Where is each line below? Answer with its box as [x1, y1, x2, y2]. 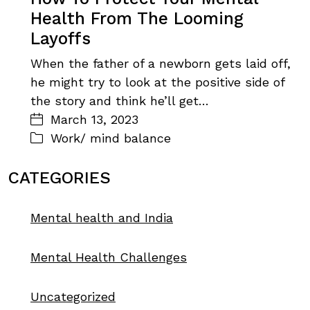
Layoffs [30, 28, 91, 48]
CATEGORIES [8, 168, 111, 188]
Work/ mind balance [51, 131, 171, 145]
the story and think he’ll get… [30, 93, 209, 108]
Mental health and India [30, 210, 173, 225]
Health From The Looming [30, 8, 244, 28]
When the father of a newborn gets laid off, [30, 56, 291, 71]
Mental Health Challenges [30, 250, 187, 264]
